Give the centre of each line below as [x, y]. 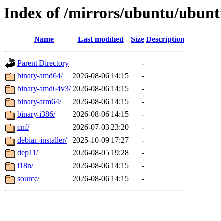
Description [165, 39]
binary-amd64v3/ [44, 89]
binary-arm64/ [39, 102]
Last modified [101, 39]
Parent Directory [43, 63]
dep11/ [28, 153]
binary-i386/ [36, 114]
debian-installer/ [42, 140]
